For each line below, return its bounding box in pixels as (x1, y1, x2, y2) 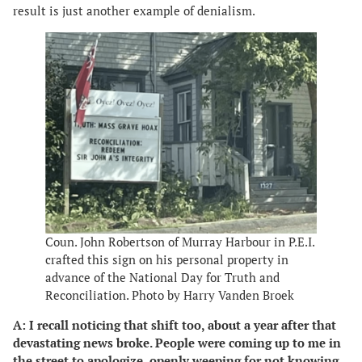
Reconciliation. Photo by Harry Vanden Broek (45, 288, 294, 304)
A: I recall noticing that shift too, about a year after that (13, 318, 336, 334)
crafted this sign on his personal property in (45, 252, 288, 268)
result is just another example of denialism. (13, 3, 258, 19)
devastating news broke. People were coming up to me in (13, 335, 341, 351)
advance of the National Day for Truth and (45, 270, 280, 286)
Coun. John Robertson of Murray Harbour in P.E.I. (45, 234, 314, 250)
